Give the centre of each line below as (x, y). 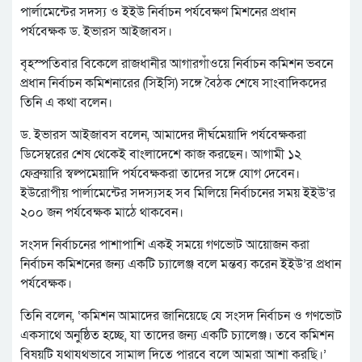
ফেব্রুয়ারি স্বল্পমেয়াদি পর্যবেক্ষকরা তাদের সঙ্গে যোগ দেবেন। (160, 174)
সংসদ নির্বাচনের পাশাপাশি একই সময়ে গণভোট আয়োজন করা (165, 245)
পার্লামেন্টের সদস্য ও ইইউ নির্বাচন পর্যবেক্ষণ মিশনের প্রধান (158, 13)
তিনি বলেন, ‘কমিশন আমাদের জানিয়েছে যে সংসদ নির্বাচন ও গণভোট (181, 316)
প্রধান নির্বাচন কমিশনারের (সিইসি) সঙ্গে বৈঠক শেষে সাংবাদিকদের (173, 84)
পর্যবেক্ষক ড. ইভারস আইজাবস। (96, 32)
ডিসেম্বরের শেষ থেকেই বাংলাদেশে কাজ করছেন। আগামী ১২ (161, 155)
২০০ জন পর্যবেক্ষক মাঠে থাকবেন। (102, 213)
